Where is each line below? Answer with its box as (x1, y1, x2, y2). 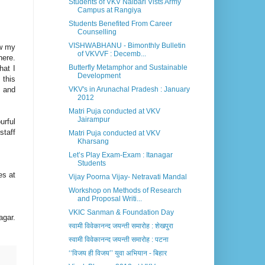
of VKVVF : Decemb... (77, 50, 146, 59)
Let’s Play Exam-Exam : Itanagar (68, 151, 173, 160)
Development (77, 72, 121, 80)
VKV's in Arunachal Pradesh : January (68, 85, 190, 94)
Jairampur (77, 115, 110, 124)
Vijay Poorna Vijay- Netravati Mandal (68, 173, 187, 182)
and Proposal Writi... (77, 195, 142, 203)
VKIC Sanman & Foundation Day (68, 208, 174, 217)
